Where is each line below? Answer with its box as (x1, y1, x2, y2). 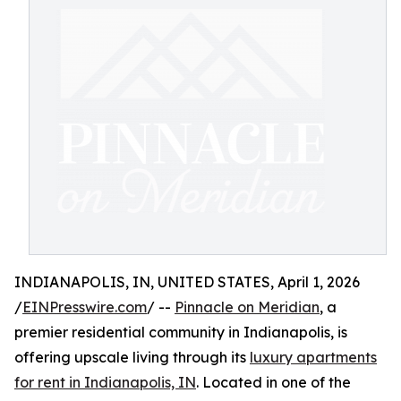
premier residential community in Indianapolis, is (14, 323, 347, 341)
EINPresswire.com (22, 298, 147, 316)
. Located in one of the (196, 373, 351, 391)
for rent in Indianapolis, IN (14, 373, 196, 391)
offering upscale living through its (14, 348, 250, 366)
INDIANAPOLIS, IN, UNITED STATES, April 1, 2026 (14, 273, 360, 291)
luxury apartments (250, 348, 377, 366)
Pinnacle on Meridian (175, 298, 320, 316)
